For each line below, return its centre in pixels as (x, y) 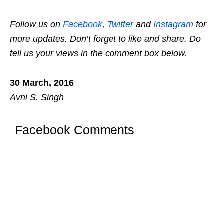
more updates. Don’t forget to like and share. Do (105, 39)
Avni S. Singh (37, 97)
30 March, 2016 (42, 82)
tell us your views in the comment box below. (98, 53)
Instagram (173, 24)
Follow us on (36, 24)
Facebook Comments (75, 130)
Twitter (120, 24)
